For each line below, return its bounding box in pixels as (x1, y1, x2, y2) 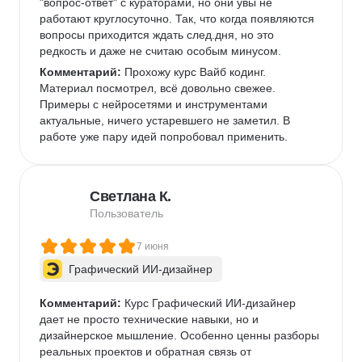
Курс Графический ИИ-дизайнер (121, 297, 299, 309)
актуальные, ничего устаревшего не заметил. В (40, 114, 293, 127)
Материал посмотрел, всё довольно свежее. (40, 82, 279, 95)
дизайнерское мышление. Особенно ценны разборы (40, 329, 322, 342)
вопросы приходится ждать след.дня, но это (40, 28, 277, 41)
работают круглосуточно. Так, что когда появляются (40, 12, 318, 25)
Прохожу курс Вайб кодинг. (121, 65, 269, 78)
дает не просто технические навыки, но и (40, 313, 262, 326)
